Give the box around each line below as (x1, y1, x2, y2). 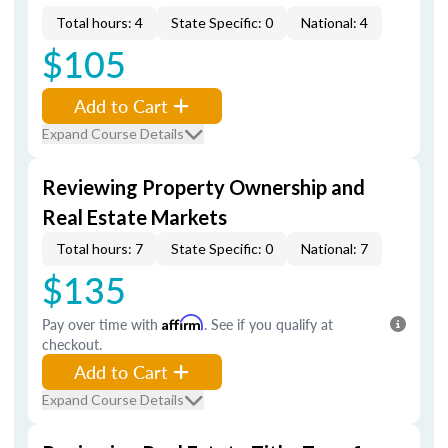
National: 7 (301, 240, 368, 257)
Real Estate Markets (42, 205, 227, 229)
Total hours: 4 (56, 14, 143, 31)
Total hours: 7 (56, 240, 143, 257)
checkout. (42, 334, 102, 354)
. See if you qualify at (204, 314, 333, 334)
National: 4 (301, 14, 368, 31)
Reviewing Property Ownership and (42, 175, 365, 199)
